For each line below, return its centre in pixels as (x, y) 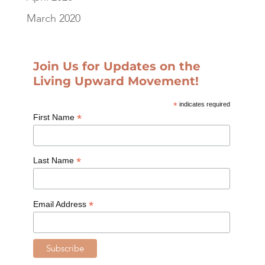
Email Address (61, 204)
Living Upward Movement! (116, 81)
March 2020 (53, 18)
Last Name (54, 161)
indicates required (204, 104)
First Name (55, 117)
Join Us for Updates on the (117, 66)
